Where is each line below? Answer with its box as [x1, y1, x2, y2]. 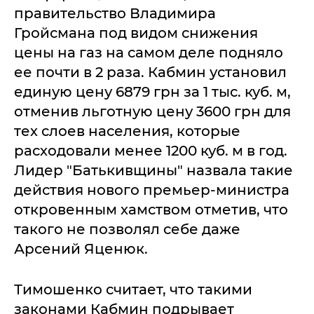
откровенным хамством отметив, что [14, 201, 288, 219]
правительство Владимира [14, 5, 216, 22]
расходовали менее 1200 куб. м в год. [14, 142, 287, 160]
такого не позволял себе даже [14, 221, 240, 238]
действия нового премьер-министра [14, 182, 289, 199]
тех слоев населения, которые [14, 123, 240, 140]
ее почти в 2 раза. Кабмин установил [14, 64, 287, 81]
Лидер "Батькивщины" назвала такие [14, 162, 293, 179]
